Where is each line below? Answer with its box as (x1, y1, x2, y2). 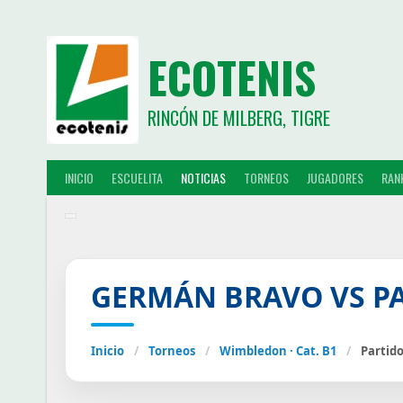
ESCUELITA (112, 167, 163, 187)
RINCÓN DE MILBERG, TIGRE (147, 104, 330, 131)
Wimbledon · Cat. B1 (219, 342, 336, 359)
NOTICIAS (181, 167, 226, 187)
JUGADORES (307, 167, 363, 187)
